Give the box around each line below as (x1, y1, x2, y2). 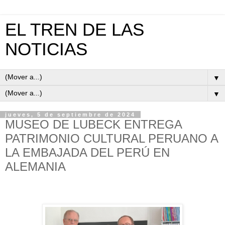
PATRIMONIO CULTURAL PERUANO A (5, 132, 218, 145)
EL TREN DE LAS (5, 20, 144, 39)
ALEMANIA (5, 160, 66, 173)
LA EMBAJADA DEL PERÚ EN (5, 146, 170, 159)
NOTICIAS (5, 40, 87, 59)
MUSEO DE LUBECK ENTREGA (5, 118, 182, 131)
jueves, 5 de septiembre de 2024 (5, 111, 136, 118)
